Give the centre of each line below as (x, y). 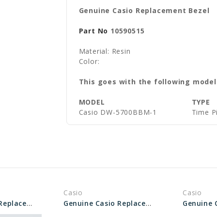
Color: (90, 61)
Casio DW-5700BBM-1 (118, 112)
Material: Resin (108, 51)
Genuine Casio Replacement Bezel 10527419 (29, 203)
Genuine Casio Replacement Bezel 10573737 (148, 203)
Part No (93, 31)
